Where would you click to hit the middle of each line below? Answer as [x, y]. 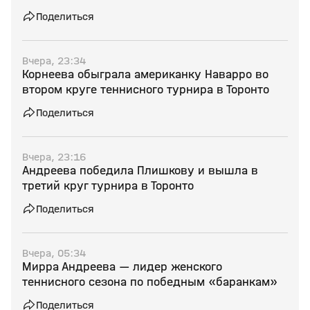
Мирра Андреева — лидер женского [122, 267]
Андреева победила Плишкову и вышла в [140, 171]
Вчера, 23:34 [54, 61]
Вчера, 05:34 [54, 253]
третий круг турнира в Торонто [108, 186]
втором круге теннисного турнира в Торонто [146, 90]
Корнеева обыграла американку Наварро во [145, 74]
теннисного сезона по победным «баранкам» [150, 282]
